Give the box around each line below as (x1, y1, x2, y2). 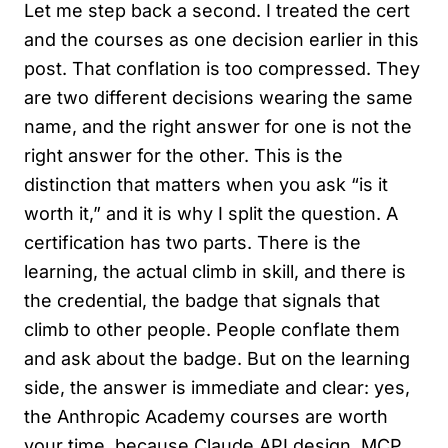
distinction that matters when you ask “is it (24, 173, 388, 195)
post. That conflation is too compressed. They (24, 57, 420, 79)
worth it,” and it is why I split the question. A (24, 202, 398, 224)
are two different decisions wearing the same (24, 86, 413, 108)
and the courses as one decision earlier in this (24, 28, 419, 50)
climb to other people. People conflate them (24, 318, 400, 340)
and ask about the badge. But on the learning (24, 347, 410, 369)
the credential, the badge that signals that (24, 289, 380, 311)
